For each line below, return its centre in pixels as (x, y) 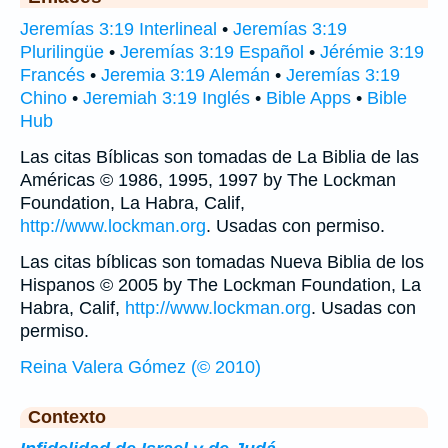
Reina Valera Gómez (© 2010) (140, 367)
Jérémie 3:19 (372, 52)
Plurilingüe (62, 52)
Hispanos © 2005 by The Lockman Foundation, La (220, 285)
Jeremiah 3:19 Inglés (166, 98)
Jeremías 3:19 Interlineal (118, 29)
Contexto (67, 417)
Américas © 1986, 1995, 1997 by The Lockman (208, 180)
